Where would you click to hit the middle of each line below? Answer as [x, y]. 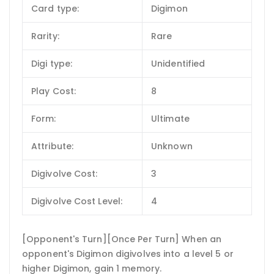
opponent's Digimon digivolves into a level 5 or [128, 254]
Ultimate [170, 118]
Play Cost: [54, 91]
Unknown [172, 146]
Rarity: [45, 36]
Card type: [55, 8]
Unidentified [178, 63]
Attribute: [52, 146]
